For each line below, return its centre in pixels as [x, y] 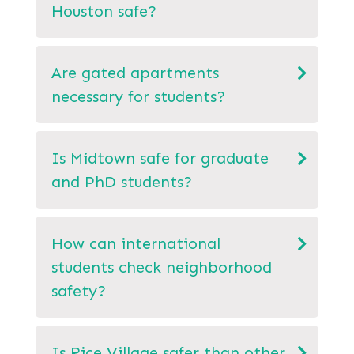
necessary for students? [138, 96]
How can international [136, 243]
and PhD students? [122, 181]
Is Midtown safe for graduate [160, 158]
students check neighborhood [162, 267]
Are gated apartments [135, 72]
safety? [79, 290]
